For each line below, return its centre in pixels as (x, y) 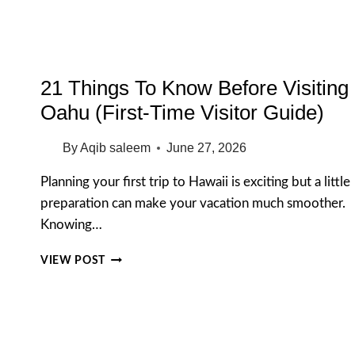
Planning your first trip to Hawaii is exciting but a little (195, 182)
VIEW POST (73, 261)
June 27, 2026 (207, 148)
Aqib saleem (116, 148)
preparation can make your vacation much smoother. (193, 204)
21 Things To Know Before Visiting (195, 88)
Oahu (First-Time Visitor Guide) (182, 113)
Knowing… (71, 225)
